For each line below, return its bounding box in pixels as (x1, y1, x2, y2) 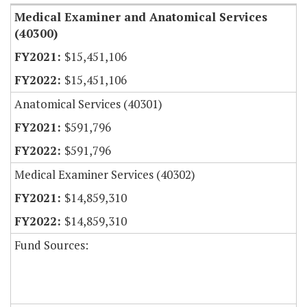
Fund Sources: (14, 237, 88, 254)
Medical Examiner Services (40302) (14, 167, 195, 183)
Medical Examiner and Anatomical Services (14, 9, 267, 25)
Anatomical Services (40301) (14, 96, 162, 112)
